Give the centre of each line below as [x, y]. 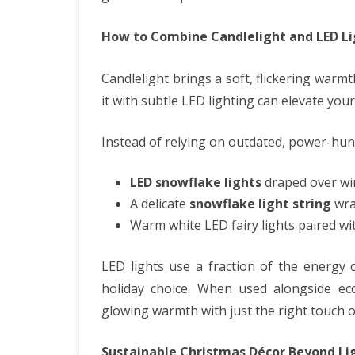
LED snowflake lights [196, 182]
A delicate [160, 203]
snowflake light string [260, 203]
